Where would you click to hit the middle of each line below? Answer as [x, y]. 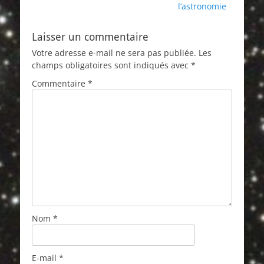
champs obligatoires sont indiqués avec [111, 65]
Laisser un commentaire [90, 37]
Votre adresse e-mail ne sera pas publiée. [114, 53]
